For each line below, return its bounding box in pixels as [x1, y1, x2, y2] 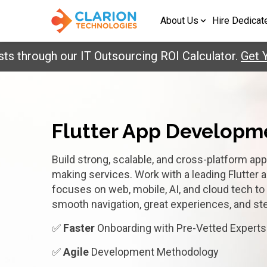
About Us [160, 15, 198, 26]
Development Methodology [89, 246, 219, 258]
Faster [63, 222, 95, 234]
